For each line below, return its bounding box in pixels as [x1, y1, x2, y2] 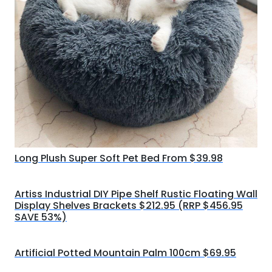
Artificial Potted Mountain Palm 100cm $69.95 [15, 246, 236, 260]
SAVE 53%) [15, 210, 67, 224]
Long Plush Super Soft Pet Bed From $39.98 [15, 151, 223, 165]
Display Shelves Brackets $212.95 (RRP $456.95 [15, 199, 243, 212]
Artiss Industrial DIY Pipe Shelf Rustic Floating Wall [15, 187, 257, 201]
